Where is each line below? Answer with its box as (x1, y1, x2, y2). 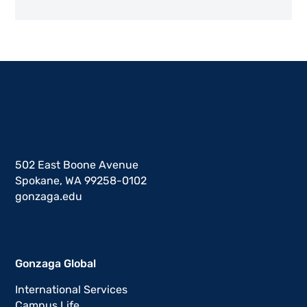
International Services (15, 283, 128, 297)
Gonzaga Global (15, 257, 97, 271)
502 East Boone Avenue (15, 158, 139, 172)
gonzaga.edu (15, 190, 83, 204)
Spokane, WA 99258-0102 (15, 174, 147, 188)
